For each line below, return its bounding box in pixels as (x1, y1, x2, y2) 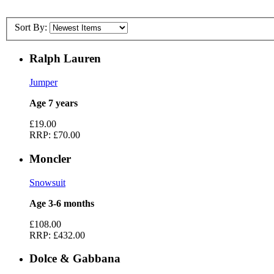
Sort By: (15, 21, 47, 32)
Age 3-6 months (29, 198, 94, 209)
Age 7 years (29, 98, 78, 109)
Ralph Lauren (29, 52, 101, 65)
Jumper (29, 77, 57, 88)
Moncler (29, 152, 71, 165)
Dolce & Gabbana (29, 252, 120, 265)
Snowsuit (29, 177, 65, 188)
